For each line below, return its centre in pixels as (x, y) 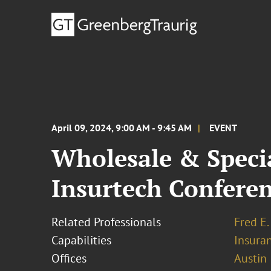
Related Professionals (106, 222)
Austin (250, 258)
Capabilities (82, 240)
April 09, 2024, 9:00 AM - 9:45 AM (122, 128)
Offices (69, 258)
